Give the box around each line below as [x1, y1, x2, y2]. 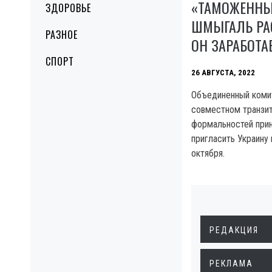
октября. [191, 148, 225, 160]
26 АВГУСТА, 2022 [191, 67, 255, 77]
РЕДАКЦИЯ [209, 225, 259, 236]
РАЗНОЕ [46, 27, 78, 42]
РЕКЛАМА [209, 259, 253, 269]
